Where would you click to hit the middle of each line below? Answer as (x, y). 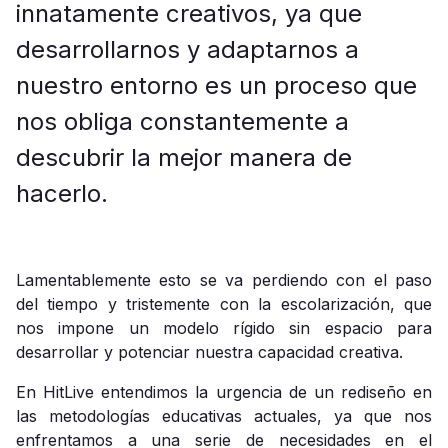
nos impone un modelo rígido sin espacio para (224, 328)
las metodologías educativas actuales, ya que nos (224, 416)
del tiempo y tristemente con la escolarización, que (224, 304)
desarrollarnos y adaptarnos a (187, 49)
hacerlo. (62, 193)
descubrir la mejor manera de (184, 157)
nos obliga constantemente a (182, 121)
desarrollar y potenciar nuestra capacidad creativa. (209, 352)
